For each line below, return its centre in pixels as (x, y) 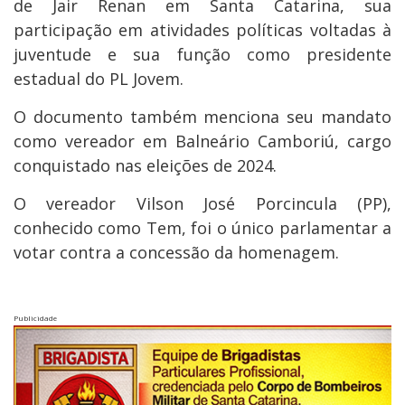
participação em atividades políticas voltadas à (202, 29)
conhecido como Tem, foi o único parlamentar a (202, 227)
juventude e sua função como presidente (202, 54)
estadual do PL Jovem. (99, 78)
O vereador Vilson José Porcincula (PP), (202, 203)
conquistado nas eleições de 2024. (145, 165)
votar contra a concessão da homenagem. (176, 252)
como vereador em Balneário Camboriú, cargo (202, 141)
